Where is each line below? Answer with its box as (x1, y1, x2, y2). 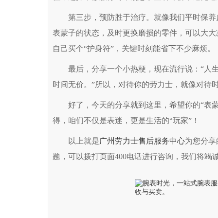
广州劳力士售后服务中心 (99, 136, 185, 145)
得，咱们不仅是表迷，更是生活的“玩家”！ (53, 116, 200, 125)
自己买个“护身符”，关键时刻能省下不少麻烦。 (53, 44, 215, 53)
